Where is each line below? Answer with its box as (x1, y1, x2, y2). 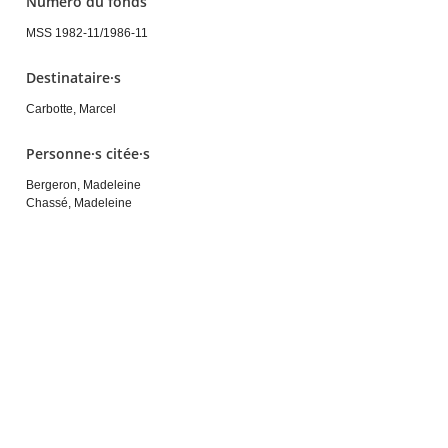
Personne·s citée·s (26, 144, 150, 163)
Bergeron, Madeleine (26, 178, 141, 192)
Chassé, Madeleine (26, 196, 132, 210)
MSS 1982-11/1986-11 (26, 26, 148, 40)
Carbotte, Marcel (26, 102, 116, 116)
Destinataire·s (26, 68, 121, 87)
